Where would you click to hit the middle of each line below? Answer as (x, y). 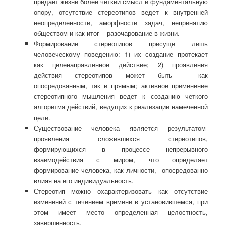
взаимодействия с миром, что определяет (121, 160)
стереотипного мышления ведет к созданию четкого (121, 96)
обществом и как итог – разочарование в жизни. (106, 33)
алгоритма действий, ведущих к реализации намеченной (121, 107)
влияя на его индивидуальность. (83, 181)
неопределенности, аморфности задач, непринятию (121, 23)
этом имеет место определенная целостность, (121, 212)
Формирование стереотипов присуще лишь (121, 44)
